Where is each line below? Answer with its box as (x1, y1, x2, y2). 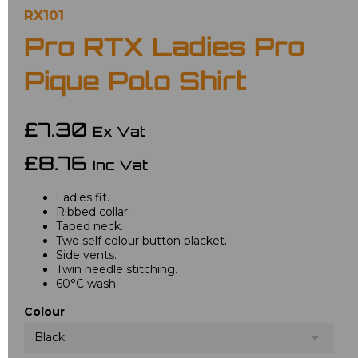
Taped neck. (56, 219, 123, 234)
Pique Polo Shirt (24, 71, 247, 97)
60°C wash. (56, 276, 118, 292)
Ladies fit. (56, 190, 109, 205)
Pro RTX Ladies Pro (24, 37, 305, 63)
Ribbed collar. (56, 205, 130, 220)
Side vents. (56, 248, 117, 263)
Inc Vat (93, 160, 148, 174)
